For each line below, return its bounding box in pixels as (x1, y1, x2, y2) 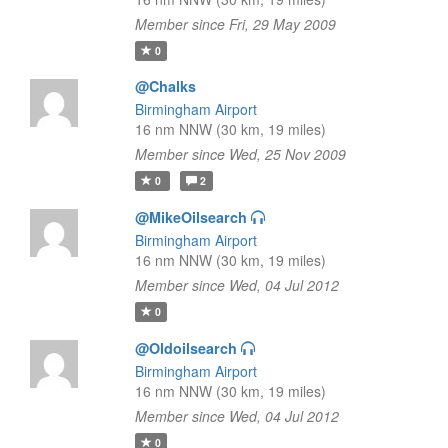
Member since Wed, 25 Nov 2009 (134, 144, 346, 164)
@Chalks (134, 76, 196, 96)
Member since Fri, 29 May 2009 (134, 14, 336, 34)
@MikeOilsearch (134, 207, 247, 227)
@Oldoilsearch (134, 338, 237, 358)
